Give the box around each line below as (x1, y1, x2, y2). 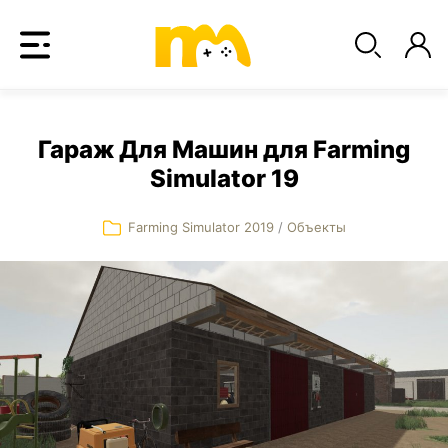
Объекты (286, 219, 346, 235)
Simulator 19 (149, 164, 299, 193)
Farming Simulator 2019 (127, 219, 278, 235)
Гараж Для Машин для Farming (38, 135, 410, 164)
